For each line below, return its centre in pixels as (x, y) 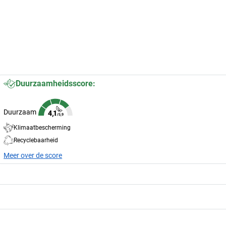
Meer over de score (33, 155)
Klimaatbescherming (42, 127)
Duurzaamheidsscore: (56, 83)
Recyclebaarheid (36, 140)
